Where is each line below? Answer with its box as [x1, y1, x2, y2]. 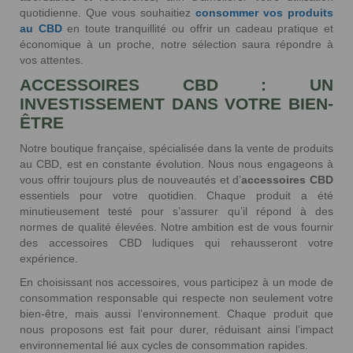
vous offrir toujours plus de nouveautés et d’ [20, 173, 242, 187]
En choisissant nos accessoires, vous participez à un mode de [20, 276, 333, 289]
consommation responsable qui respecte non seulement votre [20, 292, 333, 305]
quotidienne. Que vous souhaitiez [20, 6, 195, 20]
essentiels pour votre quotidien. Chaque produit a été [20, 189, 333, 203]
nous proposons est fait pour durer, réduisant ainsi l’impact [20, 323, 333, 336]
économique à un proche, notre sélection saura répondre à [20, 38, 333, 51]
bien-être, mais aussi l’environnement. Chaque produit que [20, 307, 333, 321]
